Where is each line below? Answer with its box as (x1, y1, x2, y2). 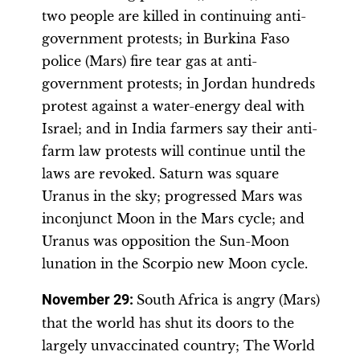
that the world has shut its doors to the (42, 315, 294, 331)
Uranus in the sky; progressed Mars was (42, 188, 302, 204)
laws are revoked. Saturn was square (42, 166, 279, 182)
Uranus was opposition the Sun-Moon (42, 233, 289, 249)
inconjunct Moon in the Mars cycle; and (42, 211, 305, 227)
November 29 (42, 292, 129, 308)
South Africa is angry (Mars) (137, 292, 320, 308)
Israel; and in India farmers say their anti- (42, 121, 317, 137)
